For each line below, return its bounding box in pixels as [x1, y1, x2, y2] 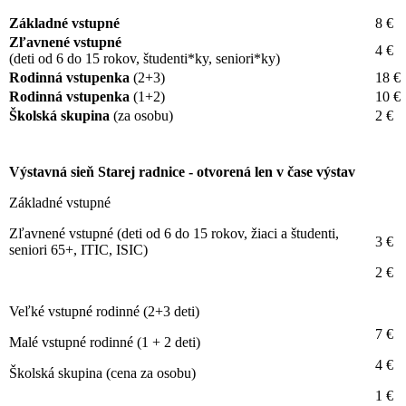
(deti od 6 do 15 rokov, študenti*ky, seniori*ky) [9, 50, 280, 66]
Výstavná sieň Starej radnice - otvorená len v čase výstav [9, 163, 355, 179]
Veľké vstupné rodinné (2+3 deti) [9, 303, 199, 319]
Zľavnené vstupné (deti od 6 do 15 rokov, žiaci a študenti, [9, 225, 339, 241]
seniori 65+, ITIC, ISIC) [9, 241, 148, 257]
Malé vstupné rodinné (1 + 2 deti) [9, 333, 204, 350]
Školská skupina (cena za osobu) [9, 364, 196, 381]
